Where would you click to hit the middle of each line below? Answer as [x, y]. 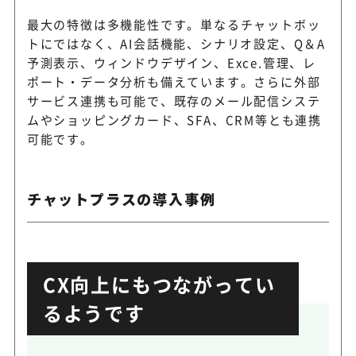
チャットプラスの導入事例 [121, 198]
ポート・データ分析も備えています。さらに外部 [174, 81]
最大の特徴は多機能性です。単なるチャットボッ [174, 24]
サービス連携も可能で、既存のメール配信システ [174, 100]
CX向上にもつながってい [159, 284]
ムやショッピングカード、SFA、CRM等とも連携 [174, 119]
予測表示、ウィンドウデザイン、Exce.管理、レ [171, 62]
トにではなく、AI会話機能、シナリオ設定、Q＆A [176, 43]
